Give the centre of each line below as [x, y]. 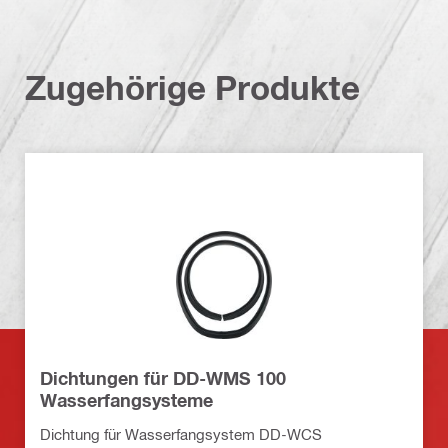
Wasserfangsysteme [126, 400]
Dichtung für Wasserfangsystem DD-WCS [181, 434]
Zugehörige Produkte [192, 87]
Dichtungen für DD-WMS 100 [163, 378]
